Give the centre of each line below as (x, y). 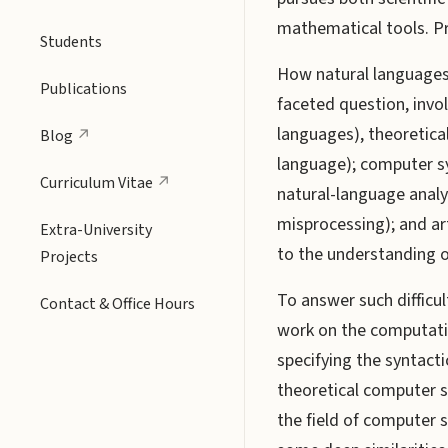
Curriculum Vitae (96, 183)
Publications (83, 89)
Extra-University (96, 230)
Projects (69, 257)
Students (71, 42)
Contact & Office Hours (117, 304)
